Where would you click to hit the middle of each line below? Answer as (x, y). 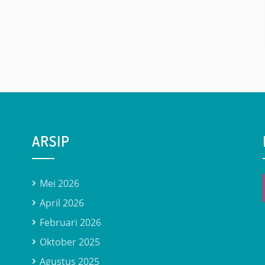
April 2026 (62, 203)
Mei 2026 (59, 183)
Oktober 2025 (70, 242)
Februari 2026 (70, 222)
